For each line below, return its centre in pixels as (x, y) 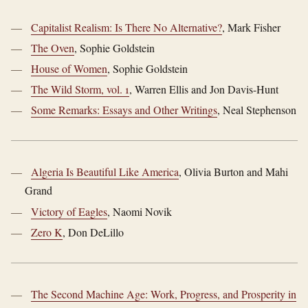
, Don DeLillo (93, 232)
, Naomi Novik (140, 211)
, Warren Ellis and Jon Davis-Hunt (204, 89)
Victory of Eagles (69, 211)
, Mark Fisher (252, 27)
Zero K (47, 232)
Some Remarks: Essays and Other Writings (124, 110)
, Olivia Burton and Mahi (234, 172)
